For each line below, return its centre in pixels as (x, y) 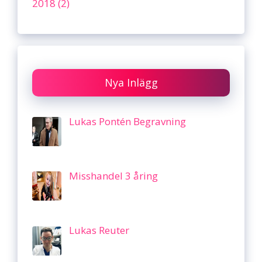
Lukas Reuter (99, 230)
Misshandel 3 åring (113, 176)
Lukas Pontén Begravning (127, 121)
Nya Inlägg (131, 82)
